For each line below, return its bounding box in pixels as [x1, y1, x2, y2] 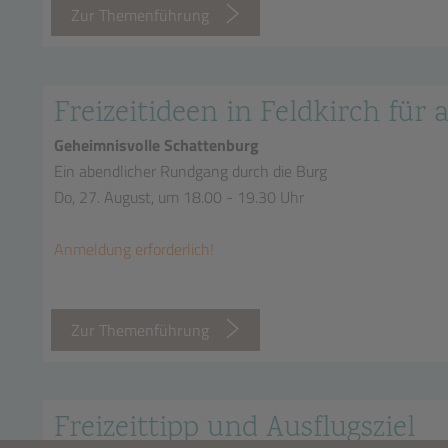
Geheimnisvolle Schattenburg [54, 133, 259, 157]
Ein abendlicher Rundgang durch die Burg [54, 159, 327, 183]
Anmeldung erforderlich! [54, 237, 214, 261]
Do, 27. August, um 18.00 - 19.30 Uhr [54, 185, 304, 209]
